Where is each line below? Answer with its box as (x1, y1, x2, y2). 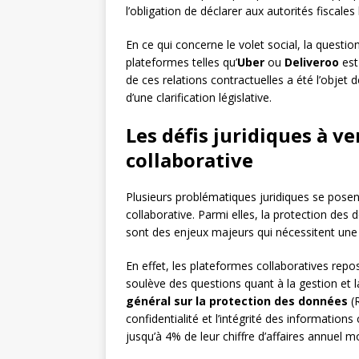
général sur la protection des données (126, 292, 348, 309)
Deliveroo (284, 54, 339, 70)
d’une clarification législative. (126, 89, 272, 105)
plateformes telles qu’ (126, 54, 237, 70)
